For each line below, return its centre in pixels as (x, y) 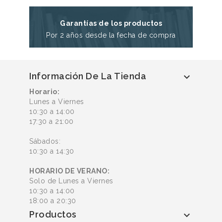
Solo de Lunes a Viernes (71, 181)
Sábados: (45, 141)
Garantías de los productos (111, 24)
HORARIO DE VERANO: (69, 171)
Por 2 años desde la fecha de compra (111, 35)
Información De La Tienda (88, 76)
